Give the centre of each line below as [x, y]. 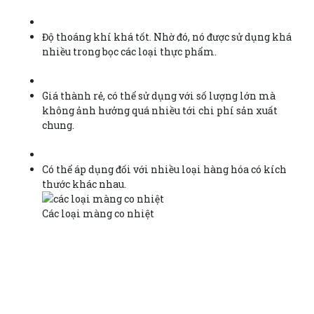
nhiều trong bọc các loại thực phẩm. [129, 51]
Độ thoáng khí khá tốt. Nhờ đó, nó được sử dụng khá [167, 36]
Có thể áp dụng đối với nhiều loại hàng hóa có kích [164, 169]
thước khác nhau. [84, 184]
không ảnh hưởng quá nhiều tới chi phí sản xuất [160, 110]
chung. [58, 125]
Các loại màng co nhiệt [98, 213]
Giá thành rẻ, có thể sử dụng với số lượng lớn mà [159, 95]
